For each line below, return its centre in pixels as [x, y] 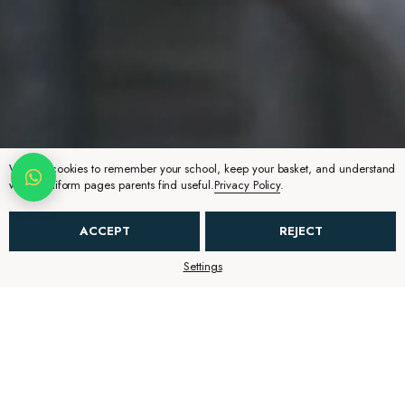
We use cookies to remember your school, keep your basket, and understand [202, 169]
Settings [202, 266]
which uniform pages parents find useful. [112, 185]
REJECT [301, 231]
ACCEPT [104, 231]
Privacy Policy [248, 185]
